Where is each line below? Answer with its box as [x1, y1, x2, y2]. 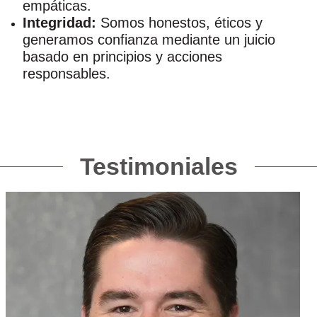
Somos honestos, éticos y [100, 15, 263, 31]
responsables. [23, 66, 110, 82]
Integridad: [23, 15, 100, 31]
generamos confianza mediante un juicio [23, 32, 275, 48]
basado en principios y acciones [23, 49, 222, 65]
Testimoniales [79, 153, 238, 180]
